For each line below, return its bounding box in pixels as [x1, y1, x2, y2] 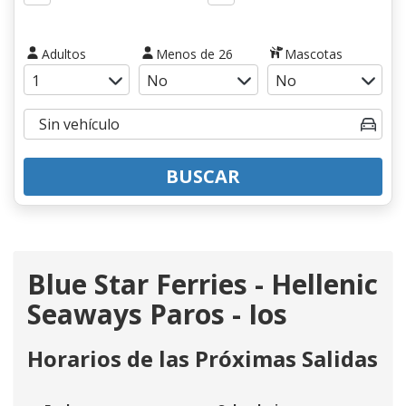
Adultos [41, 44, 86, 63]
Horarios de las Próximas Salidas [27, 343, 378, 373]
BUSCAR [166, 163, 240, 188]
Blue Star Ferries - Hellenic [27, 265, 378, 303]
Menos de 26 [156, 44, 234, 63]
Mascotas [285, 44, 343, 63]
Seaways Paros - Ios [27, 295, 287, 333]
